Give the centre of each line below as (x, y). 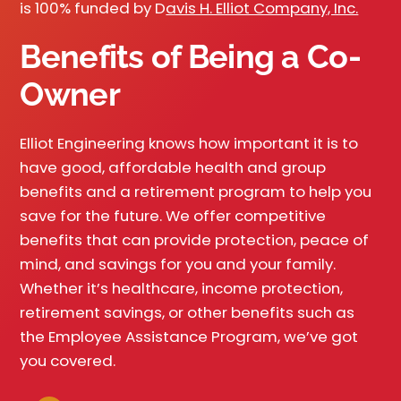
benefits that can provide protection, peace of (195, 239)
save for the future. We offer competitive (173, 215)
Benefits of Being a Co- (190, 56)
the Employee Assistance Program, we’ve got (189, 336)
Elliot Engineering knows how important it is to (189, 143)
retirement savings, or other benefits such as (188, 312)
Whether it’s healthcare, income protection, (182, 288)
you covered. (68, 360)
